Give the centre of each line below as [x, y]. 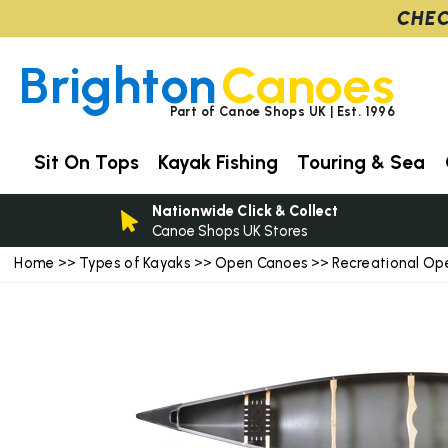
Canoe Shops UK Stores [230, 230]
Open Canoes [262, 263]
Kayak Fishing [218, 162]
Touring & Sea [361, 162]
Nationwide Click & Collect [245, 210]
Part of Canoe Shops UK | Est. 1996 [282, 111]
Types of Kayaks [136, 263]
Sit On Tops [86, 162]
